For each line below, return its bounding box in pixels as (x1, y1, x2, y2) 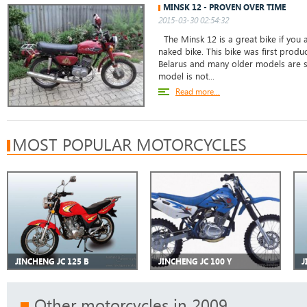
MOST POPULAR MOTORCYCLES (12, 134, 247, 155)
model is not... (158, 70, 214, 82)
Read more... (175, 86, 220, 97)
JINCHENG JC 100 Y (158, 256, 232, 267)
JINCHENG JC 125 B (15, 256, 89, 267)
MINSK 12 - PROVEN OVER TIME (163, 1, 286, 12)
